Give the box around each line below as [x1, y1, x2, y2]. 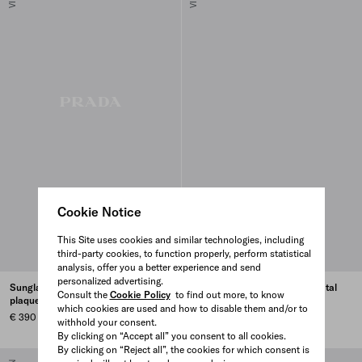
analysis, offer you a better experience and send [57, 260, 261, 273]
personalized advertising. [57, 274, 163, 287]
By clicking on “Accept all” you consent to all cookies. [57, 329, 286, 342]
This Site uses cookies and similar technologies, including [57, 233, 304, 246]
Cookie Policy [109, 288, 170, 301]
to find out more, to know [170, 288, 284, 301]
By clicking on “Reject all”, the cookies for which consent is [57, 343, 309, 356]
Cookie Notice [57, 203, 141, 220]
